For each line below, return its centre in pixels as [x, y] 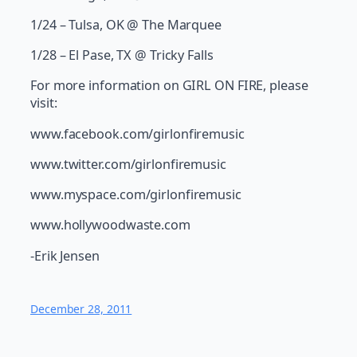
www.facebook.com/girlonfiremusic [137, 133]
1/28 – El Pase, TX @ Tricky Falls [122, 55]
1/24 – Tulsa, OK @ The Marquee [126, 24]
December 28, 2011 [81, 308]
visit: [44, 103]
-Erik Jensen [65, 255]
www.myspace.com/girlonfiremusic [136, 195]
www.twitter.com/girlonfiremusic [128, 164]
